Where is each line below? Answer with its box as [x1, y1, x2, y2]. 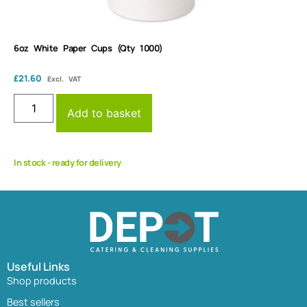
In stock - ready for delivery [14, 156, 121, 169]
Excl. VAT [47, 73, 81, 84]
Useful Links [7, 258, 70, 274]
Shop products [7, 273, 77, 287]
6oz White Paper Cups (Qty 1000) [14, 41, 163, 54]
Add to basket [67, 106, 142, 121]
